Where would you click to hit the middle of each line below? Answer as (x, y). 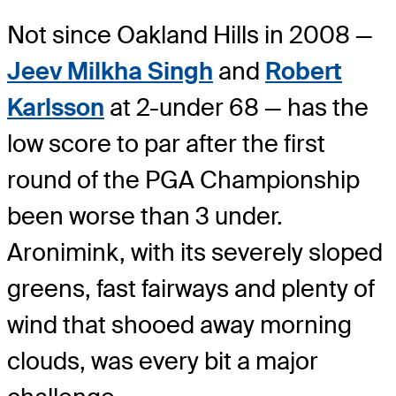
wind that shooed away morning (179, 325)
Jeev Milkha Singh (110, 72)
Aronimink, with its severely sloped (195, 253)
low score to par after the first (166, 144)
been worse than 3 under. (145, 217)
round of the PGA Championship (183, 180)
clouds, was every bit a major (163, 362)
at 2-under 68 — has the (236, 108)
